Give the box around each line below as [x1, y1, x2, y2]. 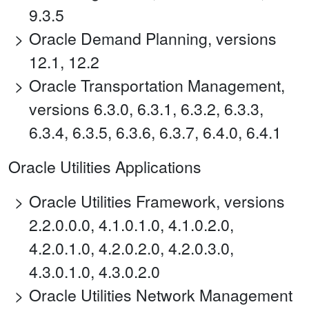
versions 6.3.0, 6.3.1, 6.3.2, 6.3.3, [29, 97, 263, 121]
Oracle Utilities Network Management [29, 283, 292, 307]
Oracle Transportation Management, [29, 74, 285, 97]
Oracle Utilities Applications [8, 155, 201, 179]
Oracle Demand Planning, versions [29, 27, 277, 50]
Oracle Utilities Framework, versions [29, 190, 285, 213]
